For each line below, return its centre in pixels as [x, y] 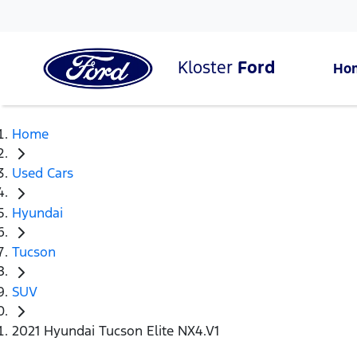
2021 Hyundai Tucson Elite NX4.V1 [116, 331]
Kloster [208, 67]
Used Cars [43, 173]
